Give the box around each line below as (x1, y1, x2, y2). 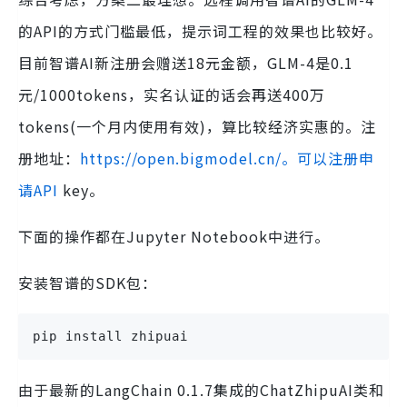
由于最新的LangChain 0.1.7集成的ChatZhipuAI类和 (18, 379, 384, 402)
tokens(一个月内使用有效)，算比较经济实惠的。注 (18, 115, 376, 138)
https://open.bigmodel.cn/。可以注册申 (80, 147, 374, 170)
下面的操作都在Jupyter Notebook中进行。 (18, 225, 330, 248)
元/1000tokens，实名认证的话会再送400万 (18, 84, 325, 106)
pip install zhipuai (33, 329, 188, 344)
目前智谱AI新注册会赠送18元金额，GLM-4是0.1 (18, 52, 353, 74)
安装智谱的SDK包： (18, 272, 157, 294)
